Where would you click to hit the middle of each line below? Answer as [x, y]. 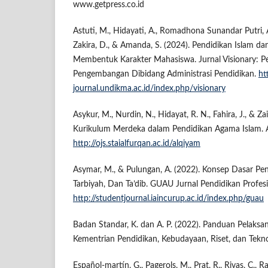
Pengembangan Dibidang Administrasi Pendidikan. [166, 74]
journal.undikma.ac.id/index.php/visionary [149, 89]
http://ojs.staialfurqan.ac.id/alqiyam [137, 144]
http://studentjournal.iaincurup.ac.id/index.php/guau [168, 199]
